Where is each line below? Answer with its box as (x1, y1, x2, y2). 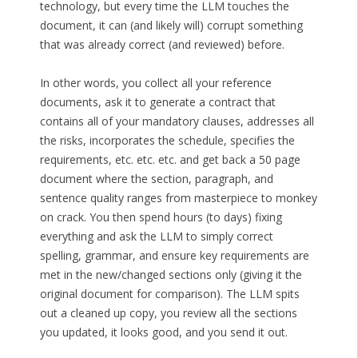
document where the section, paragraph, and (39, 171, 273, 187)
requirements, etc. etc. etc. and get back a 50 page (39, 152, 300, 168)
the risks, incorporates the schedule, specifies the (39, 133, 295, 149)
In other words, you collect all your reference (39, 75, 272, 91)
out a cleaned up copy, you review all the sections (39, 305, 297, 321)
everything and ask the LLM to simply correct (39, 229, 273, 245)
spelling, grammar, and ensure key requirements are (39, 248, 309, 264)
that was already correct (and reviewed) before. (39, 37, 284, 53)
